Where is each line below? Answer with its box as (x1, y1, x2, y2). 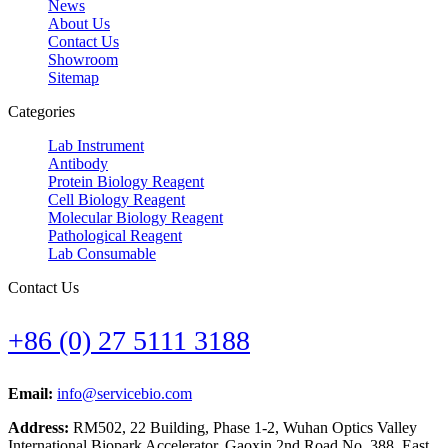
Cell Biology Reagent (48, 190, 185, 208)
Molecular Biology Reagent (48, 208, 223, 226)
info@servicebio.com (57, 384, 192, 402)
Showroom (48, 50, 118, 68)
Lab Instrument (48, 136, 144, 154)
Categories (8, 102, 75, 120)
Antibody (48, 154, 108, 172)
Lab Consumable (48, 244, 156, 262)
